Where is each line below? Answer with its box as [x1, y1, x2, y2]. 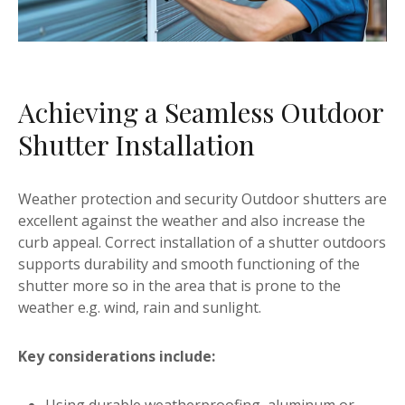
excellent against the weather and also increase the [18, 211, 365, 231]
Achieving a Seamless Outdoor [18, 94, 383, 131]
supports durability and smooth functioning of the [18, 254, 360, 275]
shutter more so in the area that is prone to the [18, 276, 341, 297]
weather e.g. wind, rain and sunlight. [18, 297, 261, 318]
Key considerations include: [18, 346, 215, 367]
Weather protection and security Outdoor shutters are [18, 189, 387, 210]
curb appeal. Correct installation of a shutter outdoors [18, 232, 386, 253]
